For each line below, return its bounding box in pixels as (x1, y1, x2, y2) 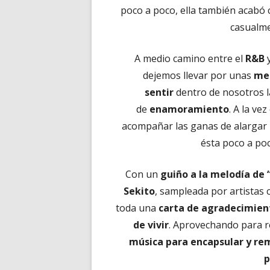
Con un (125, 168, 161, 181)
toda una (116, 201, 159, 215)
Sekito (124, 184, 155, 198)
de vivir (133, 218, 169, 231)
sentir (145, 86, 174, 99)
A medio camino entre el (134, 52, 246, 65)
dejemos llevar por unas (142, 69, 254, 82)
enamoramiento (149, 102, 229, 116)
